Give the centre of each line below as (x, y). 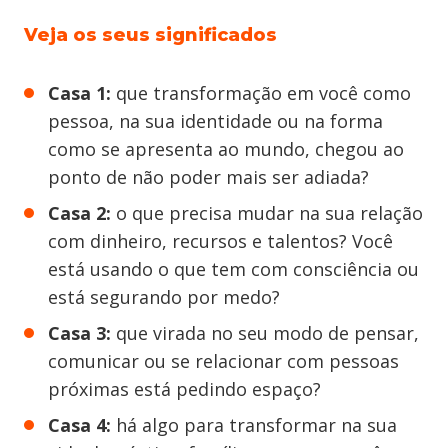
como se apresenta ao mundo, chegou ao (226, 148)
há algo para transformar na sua (254, 424)
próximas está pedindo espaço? (184, 388)
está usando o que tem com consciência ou (233, 268)
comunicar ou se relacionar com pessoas (223, 360)
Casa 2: (79, 212)
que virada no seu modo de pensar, (265, 332)
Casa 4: (79, 424)
